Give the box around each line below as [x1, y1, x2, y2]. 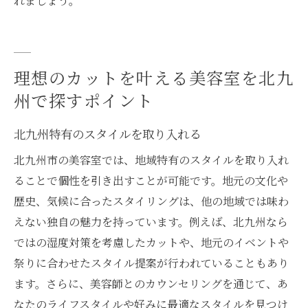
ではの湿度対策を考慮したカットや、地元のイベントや [14, 234, 289, 250]
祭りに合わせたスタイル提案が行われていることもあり [14, 254, 289, 271]
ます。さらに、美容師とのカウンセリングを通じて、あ [14, 275, 288, 291]
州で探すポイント [14, 87, 154, 112]
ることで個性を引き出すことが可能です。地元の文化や [14, 172, 288, 188]
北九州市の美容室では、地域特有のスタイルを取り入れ [14, 151, 289, 168]
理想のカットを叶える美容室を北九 [14, 65, 294, 89]
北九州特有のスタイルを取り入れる [14, 124, 201, 142]
